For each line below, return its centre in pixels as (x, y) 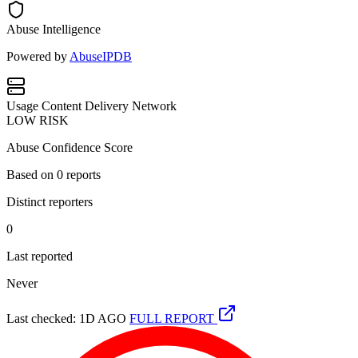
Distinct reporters (50, 201)
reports (82, 174)
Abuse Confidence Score (70, 147)
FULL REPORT (173, 318)
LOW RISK (38, 120)
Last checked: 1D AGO (66, 318)
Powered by (38, 56)
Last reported (40, 256)
